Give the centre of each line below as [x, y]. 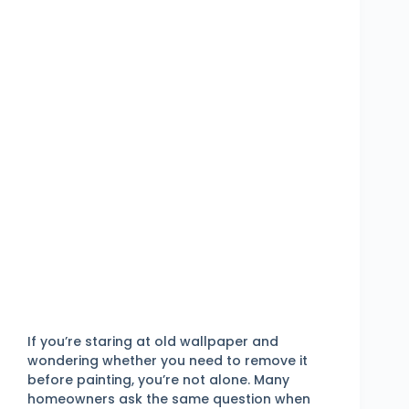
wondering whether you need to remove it [168, 360]
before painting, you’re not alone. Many [158, 379]
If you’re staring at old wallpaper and [153, 341]
